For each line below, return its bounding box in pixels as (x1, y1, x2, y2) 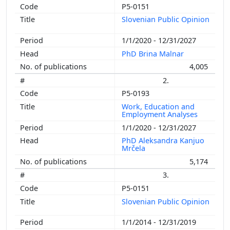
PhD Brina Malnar (122, 48, 186, 59)
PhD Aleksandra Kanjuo (122, 136, 204, 146)
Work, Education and (122, 101, 195, 111)
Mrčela (122, 143, 147, 154)
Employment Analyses (122, 109, 200, 119)
